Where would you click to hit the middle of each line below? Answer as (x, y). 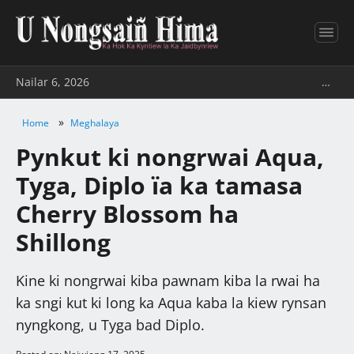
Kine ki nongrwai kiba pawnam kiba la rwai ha (168, 280)
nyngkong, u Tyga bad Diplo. (110, 324)
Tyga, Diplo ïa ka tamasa (159, 185)
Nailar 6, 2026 (53, 81)
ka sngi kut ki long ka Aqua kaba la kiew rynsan (171, 302)
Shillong (63, 242)
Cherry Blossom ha (127, 213)
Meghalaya (95, 122)
